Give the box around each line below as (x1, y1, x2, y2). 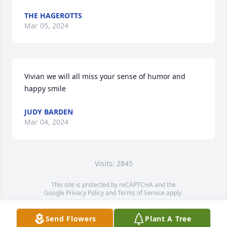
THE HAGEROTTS (24, 11, 82, 20)
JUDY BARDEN (24, 107, 73, 117)
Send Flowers (45, 214, 97, 223)
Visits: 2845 (94, 159, 133, 168)
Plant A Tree (145, 214, 192, 223)
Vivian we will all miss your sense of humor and (24, 71, 185, 81)
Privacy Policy (66, 188, 104, 197)
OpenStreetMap (101, 205, 147, 213)
